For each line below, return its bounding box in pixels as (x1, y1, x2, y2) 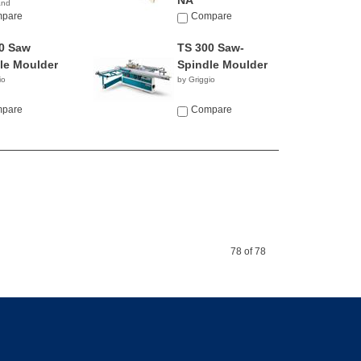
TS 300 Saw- (176, 41, 244, 54)
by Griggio (176, 75, 215, 84)
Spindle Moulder (176, 58, 268, 71)
